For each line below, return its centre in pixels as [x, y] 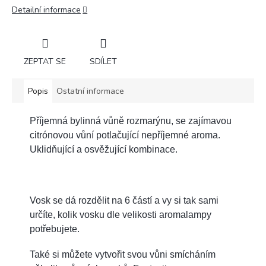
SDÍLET [103, 61]
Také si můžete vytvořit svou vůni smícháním [123, 254]
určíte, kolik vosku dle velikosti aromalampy [121, 214]
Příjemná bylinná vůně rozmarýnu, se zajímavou [131, 121]
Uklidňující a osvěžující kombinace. [104, 149]
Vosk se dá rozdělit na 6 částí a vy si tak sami [124, 200]
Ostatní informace [90, 91]
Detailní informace [46, 10]
